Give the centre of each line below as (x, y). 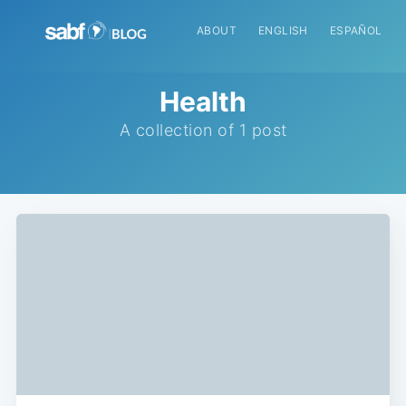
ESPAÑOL (356, 30)
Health (203, 101)
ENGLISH (283, 30)
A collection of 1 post (203, 130)
